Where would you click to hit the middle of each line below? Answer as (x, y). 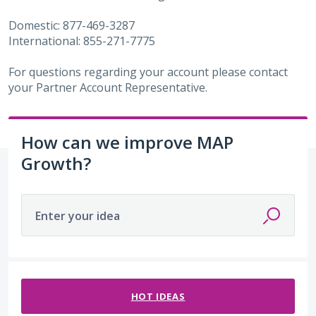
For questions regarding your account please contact (148, 72)
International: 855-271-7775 (82, 41)
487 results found (54, 269)
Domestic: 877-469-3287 (72, 25)
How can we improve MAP (127, 142)
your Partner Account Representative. (109, 87)
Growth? (56, 163)
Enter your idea (78, 215)
